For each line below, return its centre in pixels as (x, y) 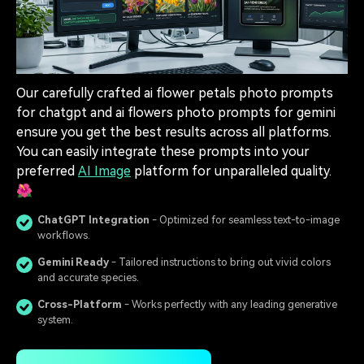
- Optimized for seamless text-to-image (245, 220)
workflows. (64, 236)
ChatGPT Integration (93, 220)
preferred (47, 171)
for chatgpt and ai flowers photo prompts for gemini (176, 112)
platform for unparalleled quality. (231, 171)
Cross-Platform (80, 305)
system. (55, 320)
